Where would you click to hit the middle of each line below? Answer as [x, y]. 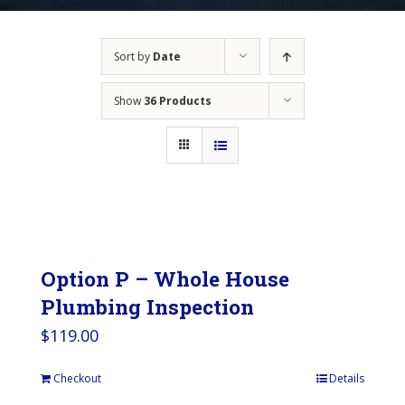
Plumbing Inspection [147, 306]
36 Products [177, 101]
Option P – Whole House [165, 278]
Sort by [133, 57]
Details [347, 378]
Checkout [77, 378]
